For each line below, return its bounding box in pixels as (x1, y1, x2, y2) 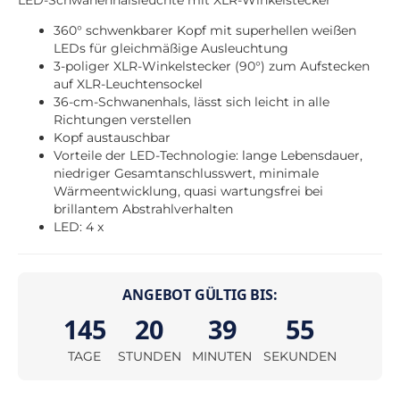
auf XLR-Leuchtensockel (54, 76, 203, 93)
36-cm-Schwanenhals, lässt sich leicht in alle (54, 94, 329, 111)
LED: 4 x (54, 219, 104, 236)
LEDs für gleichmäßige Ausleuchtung (54, 40, 288, 57)
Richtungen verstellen (54, 112, 191, 129)
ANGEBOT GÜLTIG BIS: (122, 285, 278, 305)
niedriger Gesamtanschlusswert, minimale (54, 165, 319, 182)
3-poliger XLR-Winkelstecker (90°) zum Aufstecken (54, 58, 370, 75)
